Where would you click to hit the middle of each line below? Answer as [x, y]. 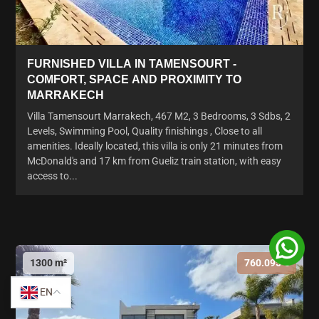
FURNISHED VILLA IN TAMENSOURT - [132, 63]
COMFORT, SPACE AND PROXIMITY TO [134, 79]
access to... [52, 176]
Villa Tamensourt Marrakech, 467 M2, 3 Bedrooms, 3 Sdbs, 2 [159, 116]
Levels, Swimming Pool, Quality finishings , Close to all [145, 131]
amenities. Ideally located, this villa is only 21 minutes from [155, 146]
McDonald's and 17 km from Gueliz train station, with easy [154, 161]
